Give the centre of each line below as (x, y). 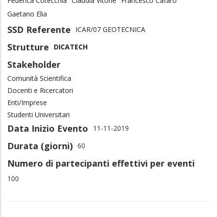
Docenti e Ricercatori (40, 90)
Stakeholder (34, 64)
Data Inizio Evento (48, 128)
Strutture (28, 47)
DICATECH (71, 46)
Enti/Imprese (27, 102)
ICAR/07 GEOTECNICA (110, 29)
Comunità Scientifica (39, 78)
